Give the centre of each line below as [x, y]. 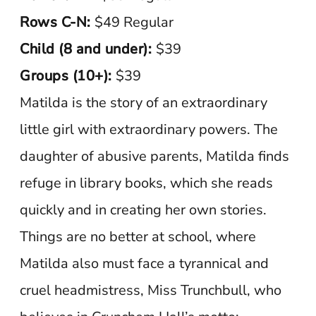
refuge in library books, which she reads [147, 183]
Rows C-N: [55, 22]
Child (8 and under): [88, 49]
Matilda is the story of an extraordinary [144, 103]
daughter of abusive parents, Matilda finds [155, 156]
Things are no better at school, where [138, 237]
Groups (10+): [66, 76]
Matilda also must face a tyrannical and [145, 263]
